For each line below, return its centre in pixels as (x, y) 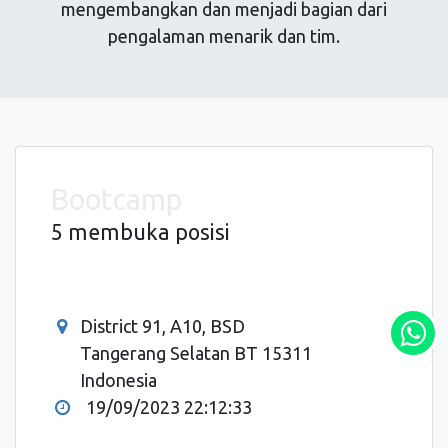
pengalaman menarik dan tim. (224, 35)
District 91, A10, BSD (163, 325)
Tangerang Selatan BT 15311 (196, 352)
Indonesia (119, 379)
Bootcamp (116, 198)
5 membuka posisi (140, 231)
